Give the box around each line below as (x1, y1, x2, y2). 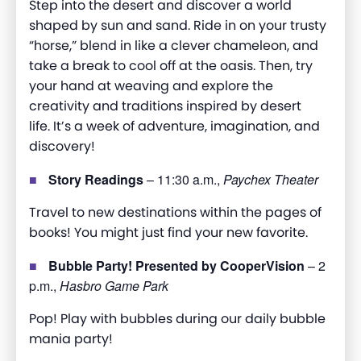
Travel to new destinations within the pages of (29, 203, 322, 222)
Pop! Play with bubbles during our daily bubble (29, 309, 326, 329)
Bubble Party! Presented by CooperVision (48, 256, 305, 276)
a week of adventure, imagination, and (71, 117, 320, 136)
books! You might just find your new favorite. (29, 223, 308, 243)
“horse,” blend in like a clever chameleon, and (29, 36, 318, 56)
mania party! (29, 330, 113, 349)
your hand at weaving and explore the (29, 77, 273, 96)
